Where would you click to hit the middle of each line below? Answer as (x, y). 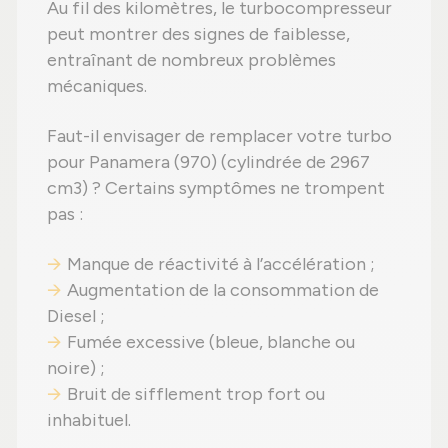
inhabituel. (89, 420)
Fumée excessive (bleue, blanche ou (211, 342)
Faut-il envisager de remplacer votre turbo (219, 136)
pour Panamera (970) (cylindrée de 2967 (208, 162)
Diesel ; (76, 316)
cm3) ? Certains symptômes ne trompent (216, 188)
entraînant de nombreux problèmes (191, 60)
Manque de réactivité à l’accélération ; (221, 264)
